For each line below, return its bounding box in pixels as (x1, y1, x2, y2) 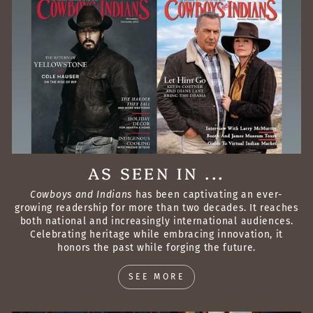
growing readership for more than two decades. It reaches (15, 201, 298, 214)
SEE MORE (128, 271, 185, 282)
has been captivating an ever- (132, 188, 283, 201)
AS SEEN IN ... (87, 161, 226, 184)
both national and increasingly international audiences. (20, 214, 293, 227)
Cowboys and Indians (30, 188, 133, 201)
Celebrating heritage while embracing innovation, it (29, 228, 284, 240)
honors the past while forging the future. (57, 241, 256, 254)
